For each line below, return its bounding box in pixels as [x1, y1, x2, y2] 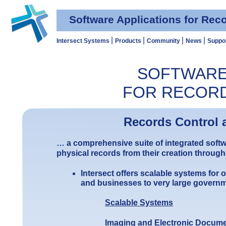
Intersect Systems [56, 37, 111, 44]
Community [147, 37, 182, 44]
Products [115, 37, 143, 44]
